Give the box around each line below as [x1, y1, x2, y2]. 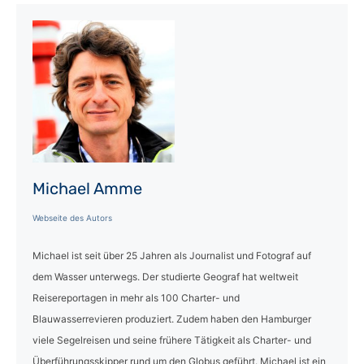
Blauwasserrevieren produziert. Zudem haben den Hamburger [32, 312, 311, 325]
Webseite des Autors [32, 212, 112, 223]
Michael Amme [32, 178, 142, 198]
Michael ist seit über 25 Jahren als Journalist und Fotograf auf [32, 249, 311, 262]
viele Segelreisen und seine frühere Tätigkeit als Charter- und [32, 333, 311, 346]
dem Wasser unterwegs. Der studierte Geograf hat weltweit [32, 270, 298, 283]
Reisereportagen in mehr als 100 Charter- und [32, 291, 240, 304]
